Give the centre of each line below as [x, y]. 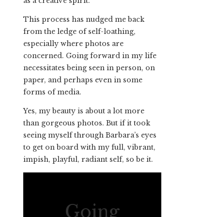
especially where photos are [73, 44]
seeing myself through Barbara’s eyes [90, 135]
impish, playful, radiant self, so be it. [88, 160]
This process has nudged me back [84, 20]
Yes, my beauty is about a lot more [84, 111]
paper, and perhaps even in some [83, 80]
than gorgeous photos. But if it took [87, 123]
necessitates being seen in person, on [89, 68]
